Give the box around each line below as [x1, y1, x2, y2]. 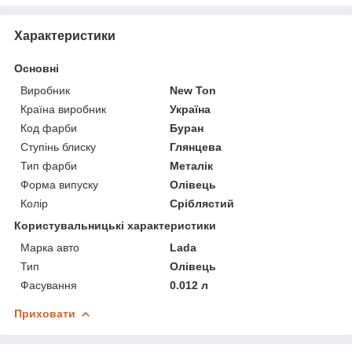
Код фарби [20, 121, 77, 134]
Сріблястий [170, 196, 235, 210]
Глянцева [170, 140, 222, 153]
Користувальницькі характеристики [14, 218, 216, 232]
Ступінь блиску [20, 140, 96, 153]
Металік [170, 159, 214, 172]
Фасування [20, 278, 77, 291]
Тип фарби [20, 159, 77, 172]
